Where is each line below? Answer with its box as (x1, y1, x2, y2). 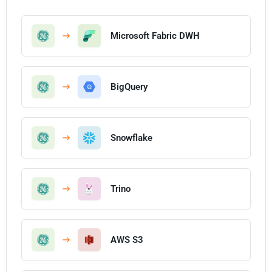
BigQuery (110, 81, 148, 92)
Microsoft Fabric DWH (110, 30, 200, 41)
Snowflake (110, 132, 152, 143)
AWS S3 (110, 234, 143, 245)
